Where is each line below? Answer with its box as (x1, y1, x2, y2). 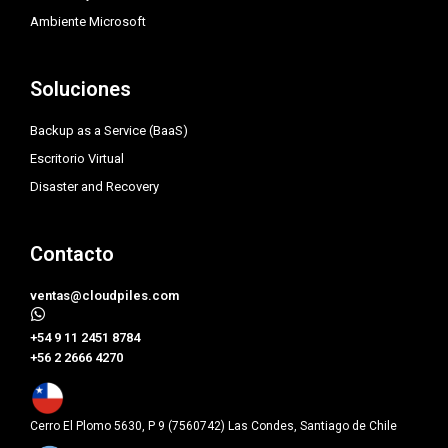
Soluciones (30, 77, 131, 102)
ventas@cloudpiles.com (30, 288, 179, 304)
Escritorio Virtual (30, 151, 124, 167)
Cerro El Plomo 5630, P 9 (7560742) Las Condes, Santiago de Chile (30, 418, 397, 433)
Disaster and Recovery (30, 179, 159, 195)
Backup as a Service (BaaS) (30, 123, 188, 139)
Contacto (30, 242, 114, 267)
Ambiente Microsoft (30, 14, 146, 30)
